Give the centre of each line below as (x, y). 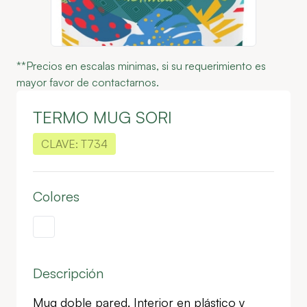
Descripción (68, 273)
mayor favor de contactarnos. (88, 82)
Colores (56, 196)
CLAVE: (60, 144)
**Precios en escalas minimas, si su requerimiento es (141, 66)
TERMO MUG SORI (102, 117)
